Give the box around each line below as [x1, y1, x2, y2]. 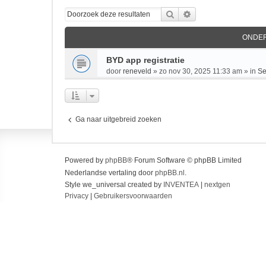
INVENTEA [163, 180, 199, 189]
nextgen [204, 180, 230, 189]
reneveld [123, 67, 151, 75]
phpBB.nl [155, 169, 185, 177]
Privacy [65, 192, 88, 200]
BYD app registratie [106, 55, 185, 65]
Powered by [65, 156, 105, 164]
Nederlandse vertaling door [65, 169, 155, 177]
